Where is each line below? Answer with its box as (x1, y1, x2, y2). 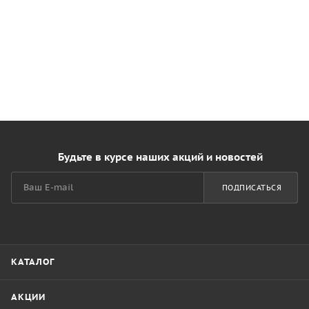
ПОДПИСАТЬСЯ (221, 183, 281, 192)
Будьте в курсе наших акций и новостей (57, 150, 263, 163)
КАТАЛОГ (11, 256, 54, 268)
